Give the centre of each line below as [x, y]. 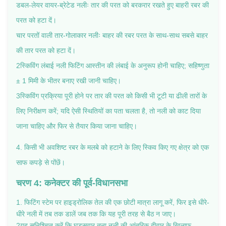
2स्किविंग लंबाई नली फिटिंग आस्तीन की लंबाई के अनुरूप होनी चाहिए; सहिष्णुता [113, 65]
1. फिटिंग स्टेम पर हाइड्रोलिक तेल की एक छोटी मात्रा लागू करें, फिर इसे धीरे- [113, 202]
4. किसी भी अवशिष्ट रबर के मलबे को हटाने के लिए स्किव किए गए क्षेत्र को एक [112, 147]
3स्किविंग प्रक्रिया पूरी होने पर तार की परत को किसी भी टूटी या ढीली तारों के [111, 96]
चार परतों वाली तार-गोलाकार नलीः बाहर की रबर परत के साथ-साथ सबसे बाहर [112, 35]
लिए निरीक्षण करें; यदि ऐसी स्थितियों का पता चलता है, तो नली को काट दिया [108, 111]
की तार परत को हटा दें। [46, 50]
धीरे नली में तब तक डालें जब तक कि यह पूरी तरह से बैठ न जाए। [96, 214]
